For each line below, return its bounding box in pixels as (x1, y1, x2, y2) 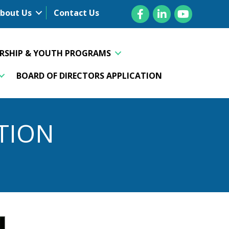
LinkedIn (152, 5, 186, 16)
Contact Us (54, 7, 99, 18)
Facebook (131, 5, 168, 16)
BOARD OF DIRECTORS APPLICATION (16, 70, 163, 81)
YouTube (174, 5, 209, 16)
